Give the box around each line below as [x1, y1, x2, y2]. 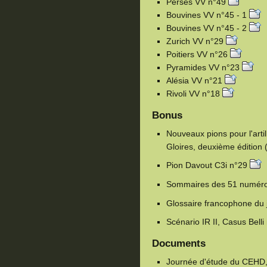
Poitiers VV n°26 [166, 49, 230, 59]
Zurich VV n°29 [166, 36, 226, 46]
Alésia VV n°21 [166, 75, 225, 85]
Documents [152, 238, 206, 250]
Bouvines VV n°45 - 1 [166, 10, 249, 20]
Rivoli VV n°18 [166, 88, 222, 98]
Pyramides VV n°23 [166, 62, 242, 72]
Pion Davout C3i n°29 [166, 160, 250, 170]
